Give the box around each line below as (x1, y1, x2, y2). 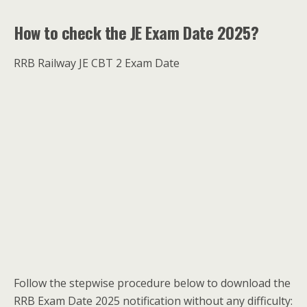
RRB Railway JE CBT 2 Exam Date (14, 55, 180, 71)
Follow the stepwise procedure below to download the (14, 275, 291, 291)
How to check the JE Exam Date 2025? (14, 19, 259, 45)
